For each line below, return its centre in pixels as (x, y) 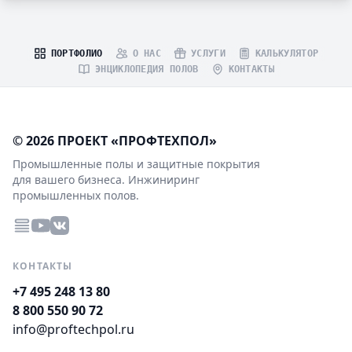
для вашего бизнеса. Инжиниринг (106, 180)
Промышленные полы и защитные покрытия (136, 164)
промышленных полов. (76, 196)
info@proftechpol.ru (73, 330)
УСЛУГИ (208, 54)
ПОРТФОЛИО (77, 54)
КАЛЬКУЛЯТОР (287, 54)
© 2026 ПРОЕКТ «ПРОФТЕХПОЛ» (115, 141)
